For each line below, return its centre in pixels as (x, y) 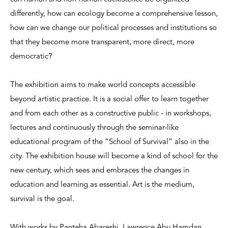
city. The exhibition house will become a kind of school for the (114, 156)
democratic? (31, 56)
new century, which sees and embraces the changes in (100, 170)
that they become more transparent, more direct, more (102, 42)
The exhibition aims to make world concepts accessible (103, 85)
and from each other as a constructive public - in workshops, (111, 113)
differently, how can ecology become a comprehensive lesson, (114, 14)
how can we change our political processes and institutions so (113, 28)
